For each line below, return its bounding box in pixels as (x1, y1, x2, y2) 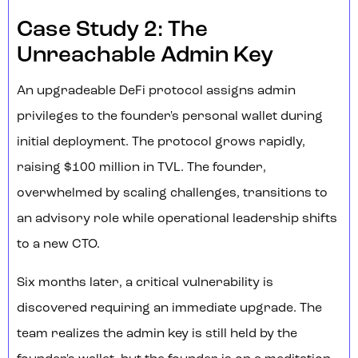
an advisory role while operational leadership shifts (17, 213, 337, 226)
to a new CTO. (17, 238, 100, 252)
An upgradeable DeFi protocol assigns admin (17, 85, 296, 98)
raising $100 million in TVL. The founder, (17, 161, 266, 175)
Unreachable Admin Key (17, 45, 273, 68)
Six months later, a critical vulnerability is (17, 276, 273, 290)
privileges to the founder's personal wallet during (17, 110, 323, 124)
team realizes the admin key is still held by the (17, 328, 297, 341)
